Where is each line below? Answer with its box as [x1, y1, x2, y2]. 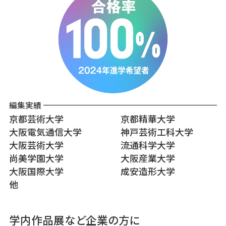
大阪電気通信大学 [9, 125, 82, 139]
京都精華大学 [121, 112, 175, 126]
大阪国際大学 [9, 164, 64, 178]
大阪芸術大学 [9, 138, 64, 152]
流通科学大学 [121, 138, 175, 152]
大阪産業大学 [121, 151, 175, 165]
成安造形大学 [121, 164, 175, 178]
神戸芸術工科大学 [121, 125, 193, 139]
